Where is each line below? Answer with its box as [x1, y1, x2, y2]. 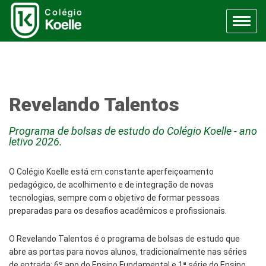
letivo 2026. [9, 135, 62, 148]
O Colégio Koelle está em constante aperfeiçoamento [9, 167, 214, 176]
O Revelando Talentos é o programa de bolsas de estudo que [9, 234, 240, 244]
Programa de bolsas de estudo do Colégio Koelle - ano [9, 125, 257, 137]
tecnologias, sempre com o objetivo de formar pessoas [9, 193, 220, 202]
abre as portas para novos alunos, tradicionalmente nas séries [9, 247, 247, 257]
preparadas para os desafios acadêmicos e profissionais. [9, 206, 227, 216]
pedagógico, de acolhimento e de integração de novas [9, 180, 214, 189]
